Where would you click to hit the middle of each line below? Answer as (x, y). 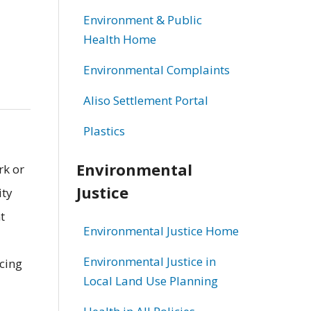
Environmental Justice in (149, 261)
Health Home (119, 39)
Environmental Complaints (156, 69)
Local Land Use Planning (150, 280)
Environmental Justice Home (161, 230)
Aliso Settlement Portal (145, 100)
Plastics (104, 131)
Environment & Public (142, 19)
